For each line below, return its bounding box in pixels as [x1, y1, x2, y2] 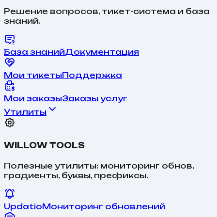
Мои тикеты [4, 70, 62, 80]
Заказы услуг [62, 93, 127, 104]
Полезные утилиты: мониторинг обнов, [4, 160, 194, 170]
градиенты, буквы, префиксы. [4, 170, 148, 180]
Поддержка [62, 70, 122, 80]
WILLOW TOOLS [4, 140, 85, 151]
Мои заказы [4, 93, 62, 104]
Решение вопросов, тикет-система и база [4, 6, 210, 16]
